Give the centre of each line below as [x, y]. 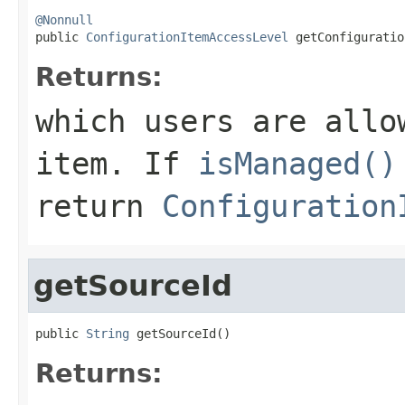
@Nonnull [64, 19]
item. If [117, 163]
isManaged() [297, 163]
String [108, 333]
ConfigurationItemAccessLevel [187, 37]
